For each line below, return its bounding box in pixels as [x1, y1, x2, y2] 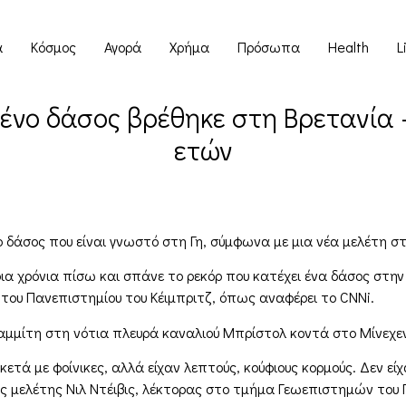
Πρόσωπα [237, 36, 300, 56]
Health [327, 36, 369, 56]
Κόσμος [30, 36, 76, 56]
